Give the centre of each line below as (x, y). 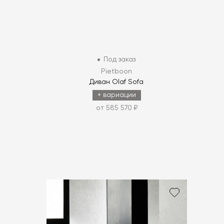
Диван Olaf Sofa (117, 82)
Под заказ (120, 60)
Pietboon (117, 72)
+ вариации (116, 95)
